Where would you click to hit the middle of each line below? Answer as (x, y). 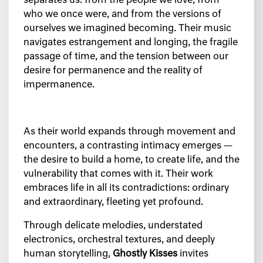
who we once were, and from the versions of (122, 14)
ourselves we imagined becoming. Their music (127, 28)
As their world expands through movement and (129, 132)
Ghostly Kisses (145, 254)
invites (193, 254)
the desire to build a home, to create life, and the (131, 160)
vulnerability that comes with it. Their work (118, 174)
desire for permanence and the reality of (113, 71)
